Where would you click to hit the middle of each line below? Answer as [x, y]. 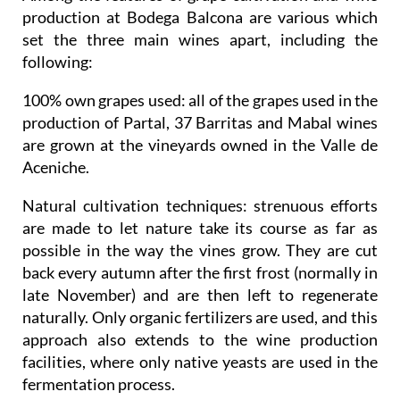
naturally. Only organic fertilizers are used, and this [200, 317]
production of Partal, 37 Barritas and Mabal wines [200, 122]
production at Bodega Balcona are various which [200, 17]
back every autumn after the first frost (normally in [200, 272]
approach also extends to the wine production [200, 339]
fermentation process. [100, 383]
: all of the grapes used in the [279, 100]
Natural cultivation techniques [133, 205]
